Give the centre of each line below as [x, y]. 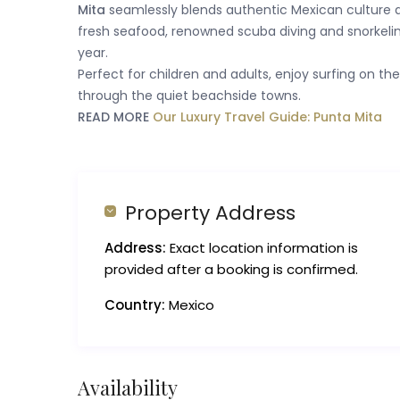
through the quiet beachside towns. [189, 96]
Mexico [190, 305]
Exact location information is [262, 248]
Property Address [210, 213]
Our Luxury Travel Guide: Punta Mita [267, 117]
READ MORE [115, 117]
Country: [135, 305]
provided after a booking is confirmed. [231, 270]
